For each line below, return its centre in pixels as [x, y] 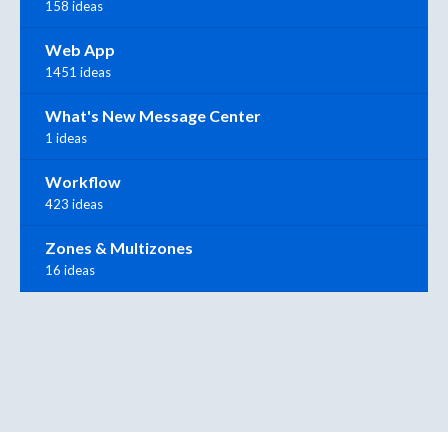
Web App [80, 49]
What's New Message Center [153, 115]
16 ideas [70, 269]
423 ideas [74, 203]
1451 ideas [78, 71]
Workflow [83, 181]
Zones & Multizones [119, 247]
